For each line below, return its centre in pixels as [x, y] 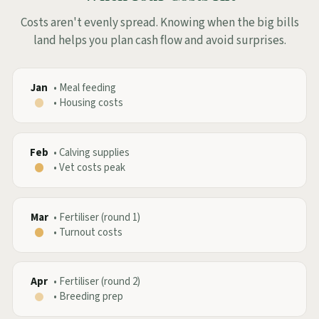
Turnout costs [91, 232]
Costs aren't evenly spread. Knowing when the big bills [159, 22]
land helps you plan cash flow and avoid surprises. [159, 40]
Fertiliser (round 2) [100, 282]
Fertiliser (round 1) [100, 217]
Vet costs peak [92, 167]
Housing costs [91, 103]
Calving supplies [94, 152]
